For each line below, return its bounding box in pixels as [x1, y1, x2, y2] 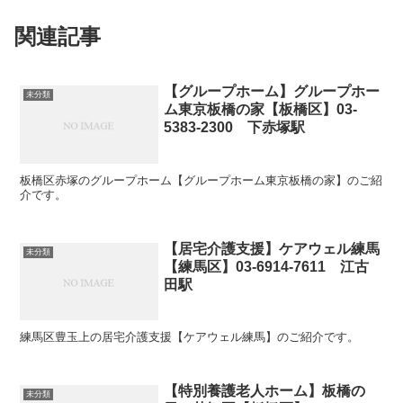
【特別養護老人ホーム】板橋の [164, 383, 366, 399]
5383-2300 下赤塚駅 [164, 120, 306, 136]
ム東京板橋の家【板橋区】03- [164, 102, 358, 118]
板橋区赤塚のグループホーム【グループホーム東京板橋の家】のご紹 [20, 173, 383, 187]
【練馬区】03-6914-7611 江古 [164, 258, 370, 274]
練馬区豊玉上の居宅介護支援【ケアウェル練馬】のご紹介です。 [20, 330, 360, 345]
